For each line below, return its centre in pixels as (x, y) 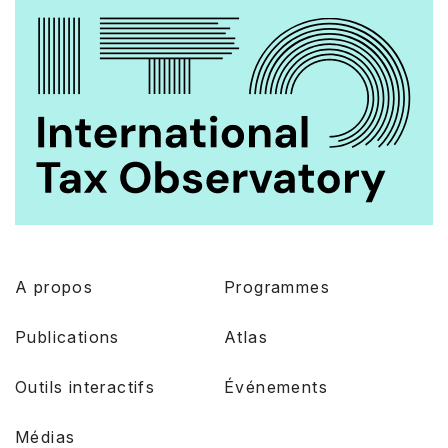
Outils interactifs (85, 387)
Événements (276, 387)
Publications (67, 337)
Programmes (277, 287)
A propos (54, 287)
